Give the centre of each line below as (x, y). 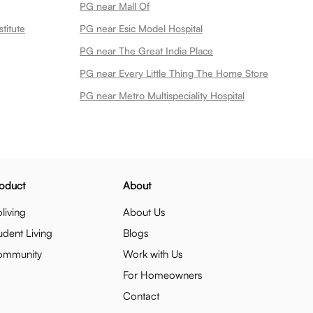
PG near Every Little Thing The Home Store (174, 73)
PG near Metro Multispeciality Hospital (162, 95)
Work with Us (153, 254)
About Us (144, 212)
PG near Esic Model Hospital (141, 28)
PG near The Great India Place (146, 51)
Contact (141, 296)
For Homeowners (163, 275)
